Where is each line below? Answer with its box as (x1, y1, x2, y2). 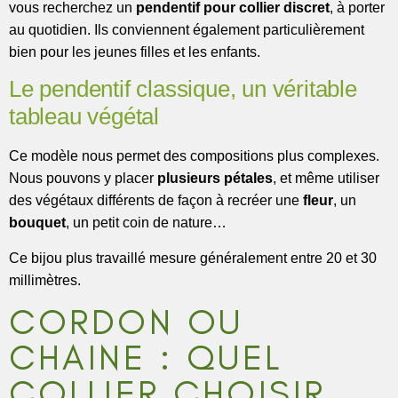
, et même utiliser (273, 171, 379, 187)
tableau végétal (9, 103, 160, 131)
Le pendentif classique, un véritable (9, 76, 357, 103)
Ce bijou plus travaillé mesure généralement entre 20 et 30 (9, 250, 377, 266)
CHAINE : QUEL (9, 336, 283, 379)
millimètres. (9, 272, 81, 288)
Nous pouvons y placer (9, 171, 157, 187)
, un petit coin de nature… (66, 215, 227, 231)
